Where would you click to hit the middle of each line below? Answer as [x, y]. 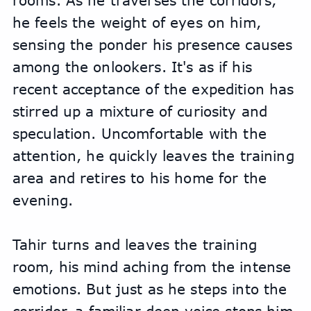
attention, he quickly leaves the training [153, 156]
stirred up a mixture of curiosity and [140, 111]
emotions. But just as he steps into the [150, 289]
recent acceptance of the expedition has [153, 89]
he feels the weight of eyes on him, [136, 23]
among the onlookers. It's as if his [132, 67]
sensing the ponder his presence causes [152, 45]
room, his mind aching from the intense [152, 267]
